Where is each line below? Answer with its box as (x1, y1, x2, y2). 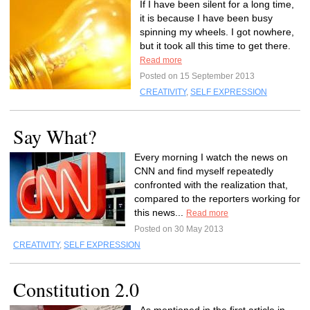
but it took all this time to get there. (140, 40, 291, 51)
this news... (134, 207, 186, 218)
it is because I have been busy (140, 12, 273, 24)
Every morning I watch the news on (134, 152, 288, 163)
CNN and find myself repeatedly (134, 165, 273, 176)
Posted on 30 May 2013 (134, 224, 224, 234)
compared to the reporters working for (134, 193, 300, 204)
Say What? (13, 123, 96, 149)
